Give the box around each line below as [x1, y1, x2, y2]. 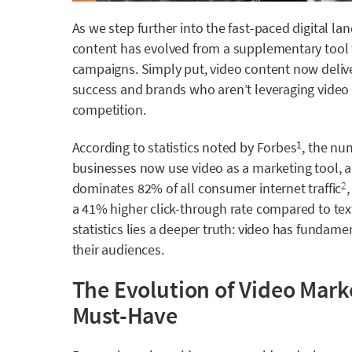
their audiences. [71, 240, 164, 258]
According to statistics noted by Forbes [71, 137, 297, 156]
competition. [71, 101, 146, 119]
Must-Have [71, 300, 178, 331]
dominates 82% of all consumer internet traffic [71, 178, 342, 197]
